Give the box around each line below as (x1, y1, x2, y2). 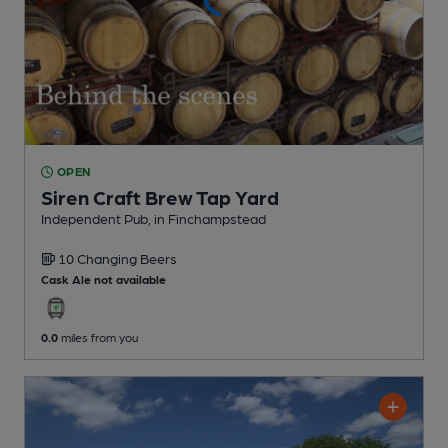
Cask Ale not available (41, 272, 166, 287)
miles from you (58, 330, 138, 345)
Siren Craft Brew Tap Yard (41, 185, 279, 210)
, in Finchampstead (148, 210, 266, 227)
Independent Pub (41, 210, 148, 227)
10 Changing (58, 250, 140, 267)
